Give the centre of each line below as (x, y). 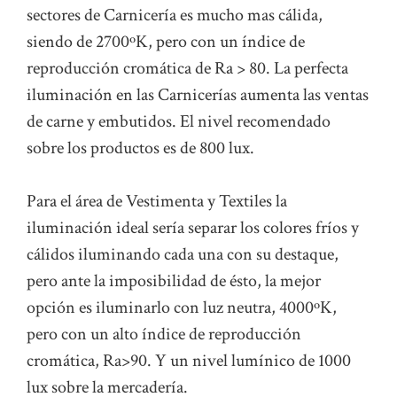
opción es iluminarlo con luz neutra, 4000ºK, (182, 308)
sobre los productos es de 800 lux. (140, 148)
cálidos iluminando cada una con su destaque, (183, 255)
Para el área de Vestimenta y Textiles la (157, 202)
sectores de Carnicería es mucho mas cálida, (175, 16)
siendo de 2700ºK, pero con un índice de (166, 42)
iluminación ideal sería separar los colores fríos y (193, 228)
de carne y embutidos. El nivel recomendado (179, 122)
